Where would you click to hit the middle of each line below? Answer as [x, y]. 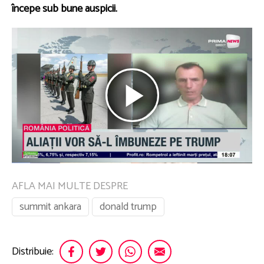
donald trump [128, 207]
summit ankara [50, 207]
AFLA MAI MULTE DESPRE [70, 186]
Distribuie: [33, 251]
